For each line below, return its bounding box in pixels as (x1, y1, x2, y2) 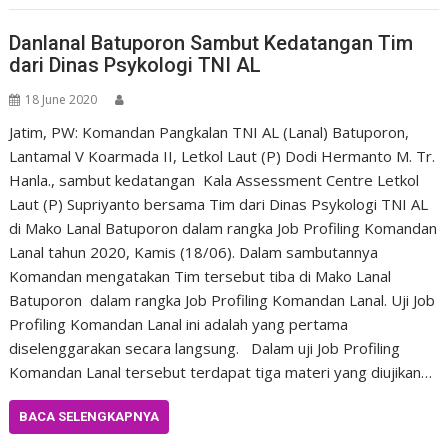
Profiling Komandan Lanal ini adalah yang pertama (9, 314, 349, 334)
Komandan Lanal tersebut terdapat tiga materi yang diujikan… (9, 362, 433, 382)
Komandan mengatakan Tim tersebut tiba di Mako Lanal (9, 266, 392, 286)
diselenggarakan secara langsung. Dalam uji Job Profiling (9, 338, 401, 358)
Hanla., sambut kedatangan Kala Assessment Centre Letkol (9, 170, 420, 190)
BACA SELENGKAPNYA (19, 409, 160, 424)
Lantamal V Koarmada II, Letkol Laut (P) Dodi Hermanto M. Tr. (9, 146, 436, 166)
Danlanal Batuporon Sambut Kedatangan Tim (9, 31, 414, 55)
